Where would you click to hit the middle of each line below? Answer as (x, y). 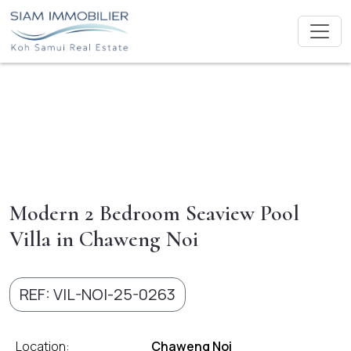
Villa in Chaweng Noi (104, 239)
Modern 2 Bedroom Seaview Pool (154, 213)
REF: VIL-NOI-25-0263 (98, 294)
